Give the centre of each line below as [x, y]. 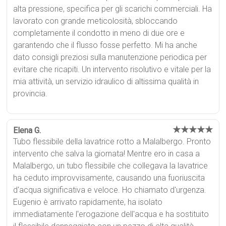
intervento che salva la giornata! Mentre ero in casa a [107, 153]
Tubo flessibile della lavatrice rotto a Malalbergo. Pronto [112, 141]
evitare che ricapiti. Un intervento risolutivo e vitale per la [112, 69]
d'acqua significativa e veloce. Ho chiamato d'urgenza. [110, 190]
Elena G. [27, 130]
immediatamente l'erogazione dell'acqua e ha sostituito [111, 214]
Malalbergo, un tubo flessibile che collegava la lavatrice [111, 165]
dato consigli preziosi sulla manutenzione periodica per [110, 57]
